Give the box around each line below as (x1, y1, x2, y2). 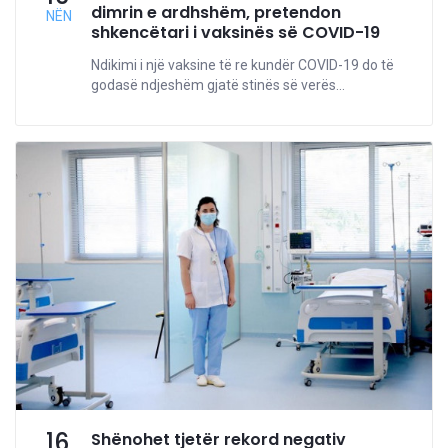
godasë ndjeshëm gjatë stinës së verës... (91, 77, 345, 94)
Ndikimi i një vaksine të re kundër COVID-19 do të (91, 57, 394, 74)
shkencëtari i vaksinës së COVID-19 (91, 21, 380, 45)
